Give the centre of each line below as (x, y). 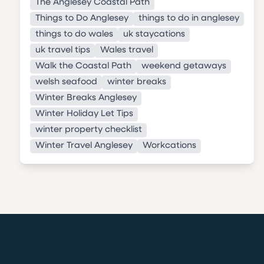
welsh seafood (66, 82)
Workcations (169, 146)
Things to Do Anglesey (82, 19)
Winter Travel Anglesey (84, 146)
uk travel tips (62, 51)
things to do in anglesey (189, 19)
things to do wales (74, 35)
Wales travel (126, 51)
